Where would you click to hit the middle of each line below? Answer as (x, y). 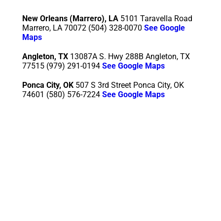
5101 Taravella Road (155, 18)
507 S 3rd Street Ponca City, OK (129, 85)
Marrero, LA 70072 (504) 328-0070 (83, 28)
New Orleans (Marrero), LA (70, 18)
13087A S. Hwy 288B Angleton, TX (130, 56)
